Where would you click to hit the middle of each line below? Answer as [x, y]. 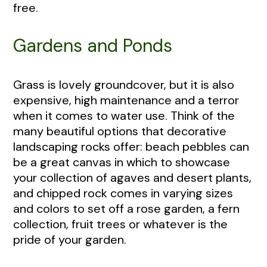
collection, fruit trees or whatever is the [120, 224]
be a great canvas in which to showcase [122, 162]
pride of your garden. [71, 240]
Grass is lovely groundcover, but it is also [124, 85]
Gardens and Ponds [93, 46]
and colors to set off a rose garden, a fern [126, 209]
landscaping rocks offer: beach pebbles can [131, 147]
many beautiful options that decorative [120, 131]
